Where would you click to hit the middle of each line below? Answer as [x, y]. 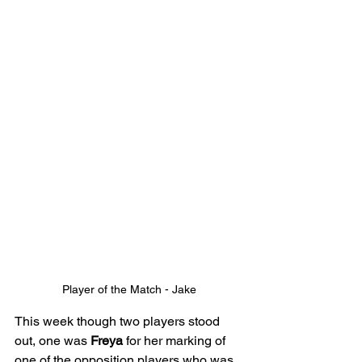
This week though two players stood [119, 321]
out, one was [53, 340]
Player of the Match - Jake [129, 289]
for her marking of [176, 340]
